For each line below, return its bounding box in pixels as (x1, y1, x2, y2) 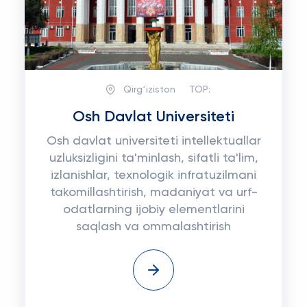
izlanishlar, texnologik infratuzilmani (51, 169, 256, 182)
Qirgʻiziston (123, 84, 175, 95)
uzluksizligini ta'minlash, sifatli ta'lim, (49, 152, 258, 164)
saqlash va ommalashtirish (76, 221, 231, 233)
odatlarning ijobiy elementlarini (62, 204, 245, 216)
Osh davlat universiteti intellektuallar (46, 135, 261, 147)
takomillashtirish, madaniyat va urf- (49, 186, 258, 199)
